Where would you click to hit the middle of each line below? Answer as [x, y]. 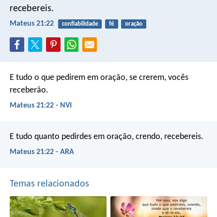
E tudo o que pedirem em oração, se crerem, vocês [99, 77]
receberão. [29, 90]
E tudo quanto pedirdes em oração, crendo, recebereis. [107, 137]
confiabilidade [80, 24]
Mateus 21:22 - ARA [42, 152]
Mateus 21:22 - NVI [41, 105]
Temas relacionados [49, 184]
